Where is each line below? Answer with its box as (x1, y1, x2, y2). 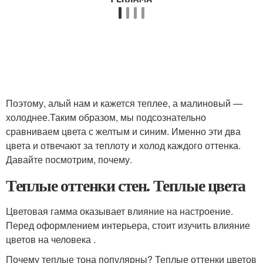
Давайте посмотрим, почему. (6, 152, 132, 166)
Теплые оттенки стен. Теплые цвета (6, 173, 245, 197)
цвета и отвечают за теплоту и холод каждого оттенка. (6, 138, 241, 152)
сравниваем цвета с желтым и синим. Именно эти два (6, 124, 241, 138)
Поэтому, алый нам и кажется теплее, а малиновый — (6, 96, 242, 110)
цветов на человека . (6, 232, 96, 246)
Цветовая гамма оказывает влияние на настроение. (6, 204, 233, 218)
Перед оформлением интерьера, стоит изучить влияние (6, 218, 250, 232)
